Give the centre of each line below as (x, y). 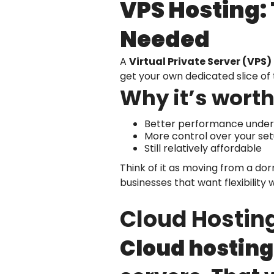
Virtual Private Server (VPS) (200, 61)
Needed (165, 39)
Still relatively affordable (203, 148)
